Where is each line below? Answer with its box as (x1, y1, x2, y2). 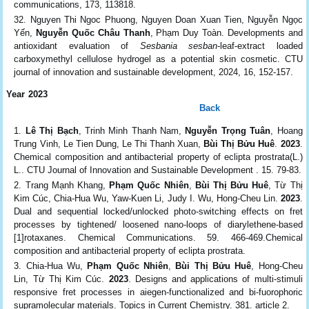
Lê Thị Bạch (25, 125, 79, 136)
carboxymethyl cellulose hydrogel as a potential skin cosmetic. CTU (14, 53, 303, 64)
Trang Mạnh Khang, (25, 179, 110, 190)
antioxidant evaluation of (14, 40, 140, 51)
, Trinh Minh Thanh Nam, (78, 125, 186, 136)
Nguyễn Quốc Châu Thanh (36, 27, 150, 38)
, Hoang (270, 125, 303, 136)
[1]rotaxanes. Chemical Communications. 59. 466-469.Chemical (14, 232, 303, 243)
